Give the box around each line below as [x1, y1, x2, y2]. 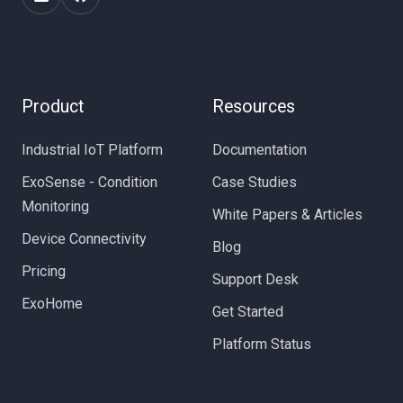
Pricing [22, 262, 66, 280]
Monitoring [22, 197, 89, 215]
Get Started [212, 302, 283, 320]
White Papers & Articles [212, 205, 363, 223]
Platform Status [212, 335, 311, 353]
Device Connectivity [22, 229, 147, 247]
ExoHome [22, 294, 83, 312]
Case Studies [212, 173, 297, 191]
